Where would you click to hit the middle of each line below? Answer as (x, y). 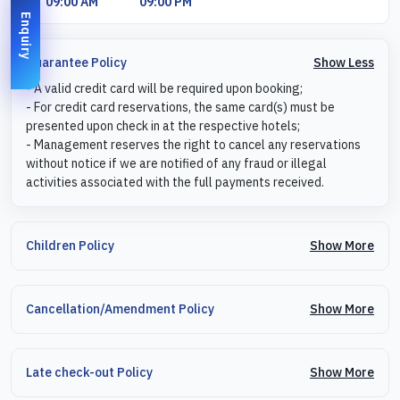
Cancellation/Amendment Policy (120, 309)
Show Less (344, 62)
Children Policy (70, 246)
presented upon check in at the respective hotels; (163, 125)
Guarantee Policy (76, 63)
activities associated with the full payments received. (175, 182)
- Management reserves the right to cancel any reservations (193, 144)
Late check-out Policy (89, 373)
